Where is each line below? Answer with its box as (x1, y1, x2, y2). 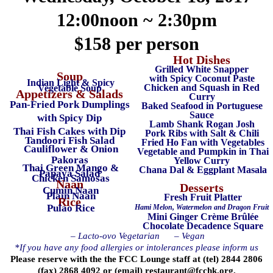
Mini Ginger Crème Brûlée (145, 211, 258, 222)
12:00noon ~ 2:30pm (56, 10, 217, 30)
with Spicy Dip (37, 112, 102, 124)
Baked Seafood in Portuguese (141, 101, 263, 112)
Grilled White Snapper (155, 64, 249, 75)
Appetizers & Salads (13, 87, 126, 101)
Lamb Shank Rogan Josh (149, 119, 255, 130)
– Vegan (174, 231, 205, 241)
